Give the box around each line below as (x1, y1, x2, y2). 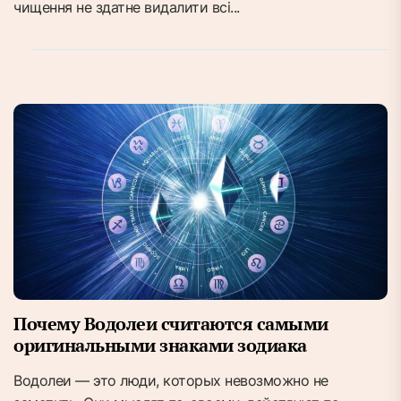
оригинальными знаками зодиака (13, 333, 307, 358)
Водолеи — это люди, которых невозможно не (13, 371, 328, 390)
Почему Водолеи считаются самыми (13, 311, 328, 337)
